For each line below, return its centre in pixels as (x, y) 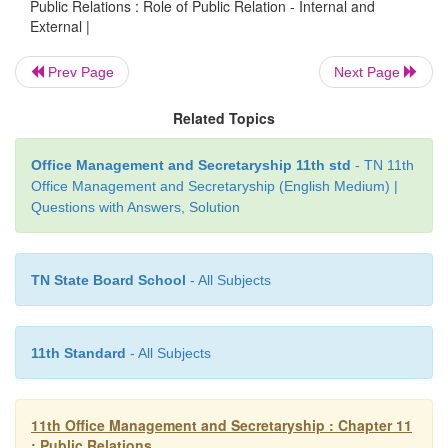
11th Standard (78, 352)
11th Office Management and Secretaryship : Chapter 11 (221, 424)
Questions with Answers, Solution (135, 206)
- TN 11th (382, 164)
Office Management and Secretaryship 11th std (191, 164)
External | (60, 25)
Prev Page (79, 71)
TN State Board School (108, 279)
